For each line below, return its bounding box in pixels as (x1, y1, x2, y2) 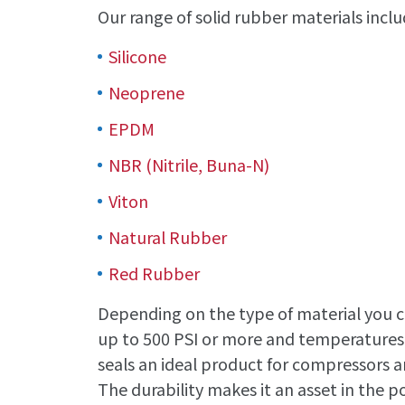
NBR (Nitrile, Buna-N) (108, 152, 269, 176)
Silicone (108, 43, 166, 68)
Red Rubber (108, 260, 200, 285)
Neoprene (108, 80, 184, 104)
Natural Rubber (108, 224, 227, 249)
